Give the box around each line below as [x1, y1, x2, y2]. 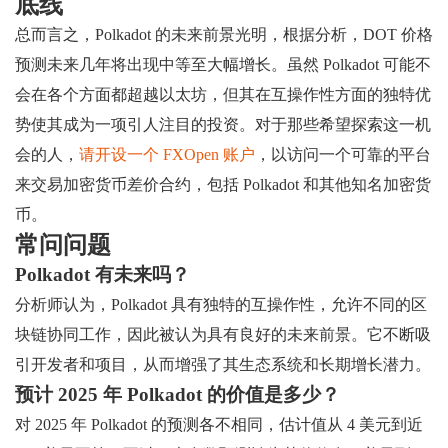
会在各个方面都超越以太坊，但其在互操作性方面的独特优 [15, 85, 431, 103]
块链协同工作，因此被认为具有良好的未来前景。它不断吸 [15, 325, 431, 343]
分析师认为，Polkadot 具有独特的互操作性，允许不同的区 [15, 295, 427, 313]
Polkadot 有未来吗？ [15, 263, 190, 285]
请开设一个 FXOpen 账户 [79, 145, 255, 163]
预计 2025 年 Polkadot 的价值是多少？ [15, 383, 340, 405]
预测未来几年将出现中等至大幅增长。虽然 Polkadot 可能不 [15, 55, 431, 73]
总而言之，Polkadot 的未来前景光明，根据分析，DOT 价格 [15, 25, 433, 43]
